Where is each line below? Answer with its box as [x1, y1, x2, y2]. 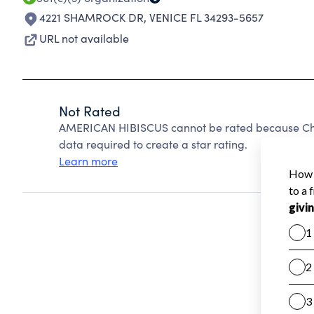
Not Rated [59, 102, 121, 120]
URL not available [39, 31, 129, 46]
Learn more [59, 153, 118, 168]
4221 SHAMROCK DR [39, 10, 144, 25]
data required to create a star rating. [59, 137, 247, 151]
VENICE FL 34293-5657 [149, 10, 264, 25]
